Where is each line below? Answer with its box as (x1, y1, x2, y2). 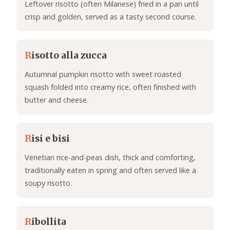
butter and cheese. (25, 95, 88, 105)
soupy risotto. (25, 178, 72, 188)
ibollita (31, 216, 66, 228)
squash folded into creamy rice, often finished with (25, 82, 196, 92)
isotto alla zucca (31, 50, 107, 62)
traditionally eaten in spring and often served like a (25, 165, 196, 176)
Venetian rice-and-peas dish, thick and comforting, (25, 152, 196, 163)
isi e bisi (31, 133, 70, 145)
